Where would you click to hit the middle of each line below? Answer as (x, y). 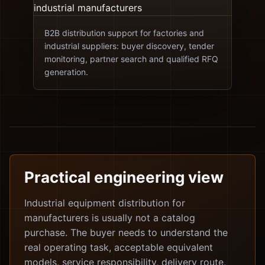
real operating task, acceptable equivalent (119, 247)
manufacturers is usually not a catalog (110, 218)
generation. (66, 72)
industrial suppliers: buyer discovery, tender (129, 46)
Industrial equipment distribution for (105, 203)
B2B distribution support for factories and (124, 33)
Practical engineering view (124, 177)
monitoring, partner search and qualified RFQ (131, 59)
